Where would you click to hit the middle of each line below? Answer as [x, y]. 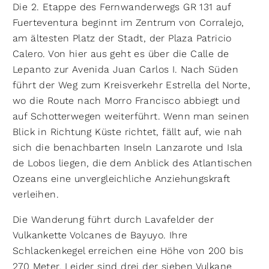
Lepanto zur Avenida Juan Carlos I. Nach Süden [125, 69]
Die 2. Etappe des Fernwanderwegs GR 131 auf [122, 7]
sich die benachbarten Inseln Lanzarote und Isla [128, 147]
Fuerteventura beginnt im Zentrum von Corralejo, [128, 23]
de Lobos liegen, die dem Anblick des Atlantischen [133, 163]
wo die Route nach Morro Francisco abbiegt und [126, 101]
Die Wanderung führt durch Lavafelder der [113, 219]
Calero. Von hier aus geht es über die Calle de [121, 54]
